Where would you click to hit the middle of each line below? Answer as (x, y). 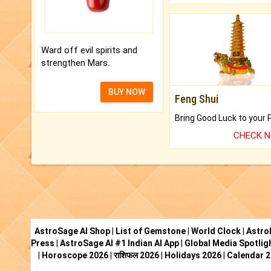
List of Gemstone (151, 231)
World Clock (216, 231)
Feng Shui (196, 99)
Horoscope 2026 (75, 256)
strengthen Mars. (75, 63)
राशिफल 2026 (136, 256)
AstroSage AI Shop (72, 231)
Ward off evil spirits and (89, 50)
